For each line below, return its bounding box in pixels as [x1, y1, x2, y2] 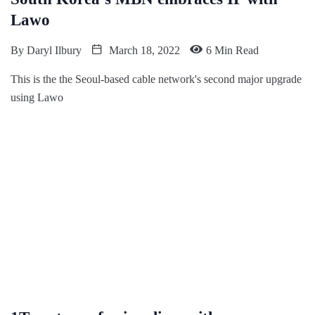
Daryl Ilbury [27, 44, 82, 57]
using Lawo [11, 91, 63, 104]
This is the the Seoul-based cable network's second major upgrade [11, 73, 302, 86]
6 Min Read [206, 44, 259, 57]
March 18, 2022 [106, 44, 180, 57]
